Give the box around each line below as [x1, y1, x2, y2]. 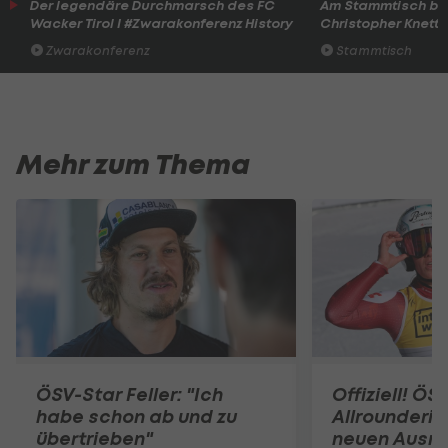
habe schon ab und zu [36, 404, 237, 428]
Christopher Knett [319, 14, 439, 32]
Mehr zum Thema [16, 147, 250, 183]
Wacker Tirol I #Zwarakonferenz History [30, 14, 293, 32]
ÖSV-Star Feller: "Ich [36, 382, 223, 406]
